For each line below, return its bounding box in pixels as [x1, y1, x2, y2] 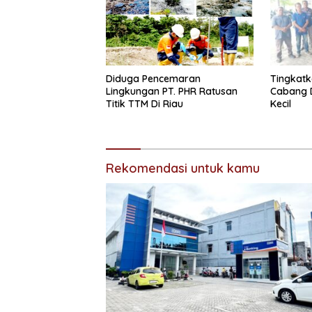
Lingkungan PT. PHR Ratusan [106, 85, 237, 98]
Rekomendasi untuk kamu [106, 160, 260, 177]
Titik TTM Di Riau [106, 97, 183, 111]
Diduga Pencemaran [106, 72, 201, 86]
